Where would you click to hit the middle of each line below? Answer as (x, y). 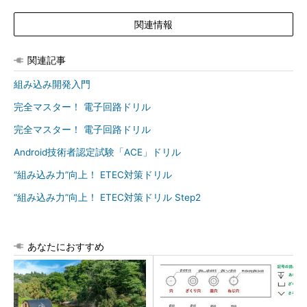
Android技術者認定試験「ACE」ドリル (97, 152)
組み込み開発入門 (52, 84)
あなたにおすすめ (66, 246)
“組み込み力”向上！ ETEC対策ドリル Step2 (107, 197)
